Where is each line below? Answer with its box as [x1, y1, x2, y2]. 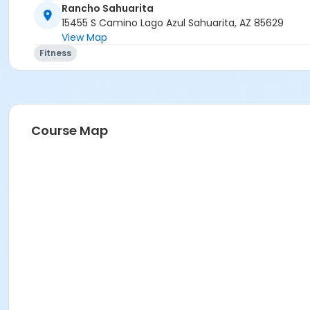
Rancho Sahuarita [62, 1, 154, 16]
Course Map [31, 122, 108, 140]
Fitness [39, 47, 71, 60]
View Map [62, 30, 107, 45]
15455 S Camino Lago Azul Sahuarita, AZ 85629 [62, 16, 284, 30]
